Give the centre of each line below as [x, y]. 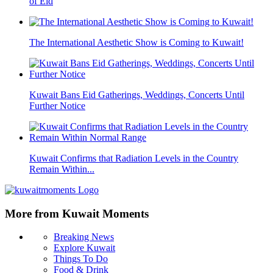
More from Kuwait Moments [77, 213]
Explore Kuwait [84, 248]
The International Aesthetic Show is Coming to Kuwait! [136, 42]
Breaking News [84, 237]
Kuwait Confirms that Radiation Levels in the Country [134, 158]
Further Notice [57, 105]
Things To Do [81, 259]
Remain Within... [62, 169]
